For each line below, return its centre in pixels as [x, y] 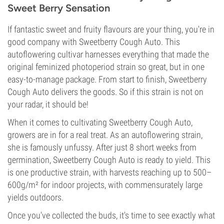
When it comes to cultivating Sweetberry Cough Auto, [100, 122]
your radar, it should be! [48, 104]
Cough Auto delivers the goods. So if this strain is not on [105, 92]
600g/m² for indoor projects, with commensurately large [105, 185]
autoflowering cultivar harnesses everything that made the [108, 54]
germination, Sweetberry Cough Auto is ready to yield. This [109, 160]
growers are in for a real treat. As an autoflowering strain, [105, 135]
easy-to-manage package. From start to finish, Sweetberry [107, 79]
